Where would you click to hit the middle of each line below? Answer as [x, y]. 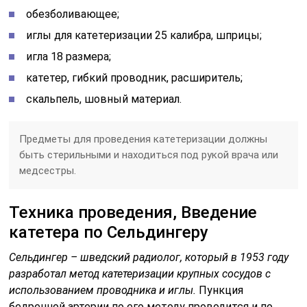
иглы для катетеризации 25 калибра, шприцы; [144, 35]
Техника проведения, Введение [133, 212]
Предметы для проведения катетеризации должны [144, 139]
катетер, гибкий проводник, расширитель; [135, 77]
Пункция [220, 290]
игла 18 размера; [69, 56]
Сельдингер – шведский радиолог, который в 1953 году [149, 257]
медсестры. [48, 170]
